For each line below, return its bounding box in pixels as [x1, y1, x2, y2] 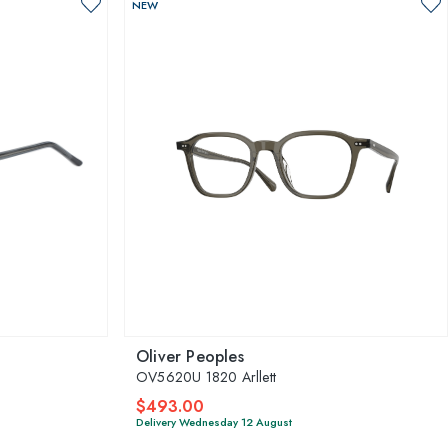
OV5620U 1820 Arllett [136, 366, 276, 387]
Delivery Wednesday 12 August [136, 413, 292, 430]
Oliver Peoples [136, 344, 244, 368]
